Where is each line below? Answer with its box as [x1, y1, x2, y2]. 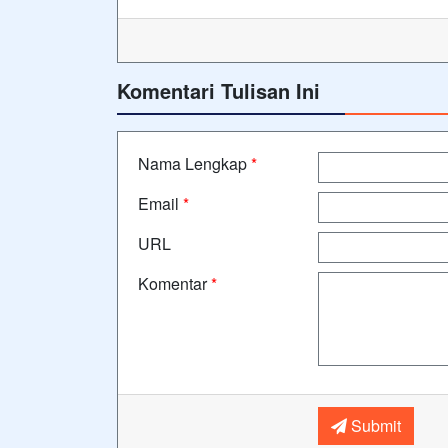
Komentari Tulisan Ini [117, 76, 320, 105]
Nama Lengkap [138, 152, 251, 175]
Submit [346, 414, 401, 437]
